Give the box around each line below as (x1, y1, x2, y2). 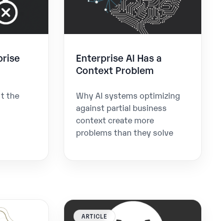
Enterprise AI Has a (76, 50, 162, 64)
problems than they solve (76, 126, 174, 138)
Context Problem (76, 63, 154, 76)
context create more (76, 114, 154, 126)
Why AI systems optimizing (76, 89, 181, 101)
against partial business (76, 102, 167, 113)
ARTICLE (81, 212, 108, 220)
